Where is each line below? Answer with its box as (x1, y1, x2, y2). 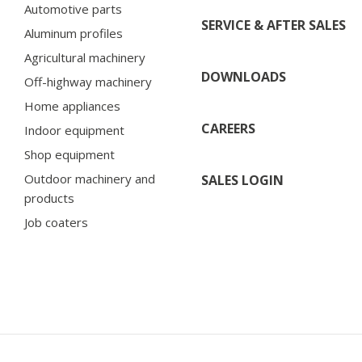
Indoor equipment (24, 121, 124, 138)
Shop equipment (24, 145, 115, 162)
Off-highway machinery (24, 73, 152, 90)
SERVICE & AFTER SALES (200, 15, 346, 34)
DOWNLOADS (200, 67, 286, 86)
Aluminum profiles (24, 24, 123, 41)
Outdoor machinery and (24, 170, 155, 187)
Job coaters (24, 213, 88, 230)
